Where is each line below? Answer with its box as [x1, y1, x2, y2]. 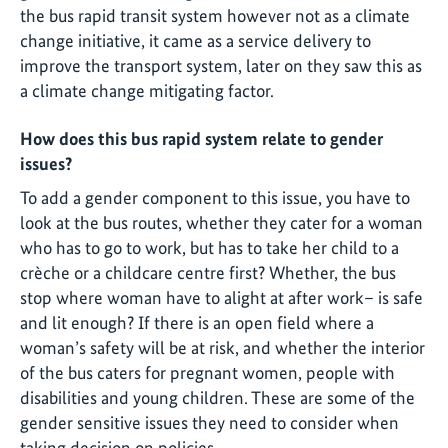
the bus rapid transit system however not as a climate [20, 5, 410, 27]
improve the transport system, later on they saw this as [20, 55, 422, 77]
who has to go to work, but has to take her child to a [20, 236, 399, 258]
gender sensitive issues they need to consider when [20, 411, 399, 433]
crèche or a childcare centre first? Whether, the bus [20, 261, 396, 283]
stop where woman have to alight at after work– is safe [20, 286, 423, 308]
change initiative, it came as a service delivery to [20, 30, 371, 52]
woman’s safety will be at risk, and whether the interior [20, 336, 425, 358]
